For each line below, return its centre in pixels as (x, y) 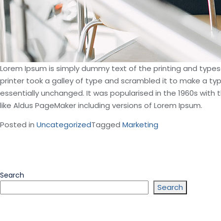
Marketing (140, 124)
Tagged (107, 124)
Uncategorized (64, 124)
